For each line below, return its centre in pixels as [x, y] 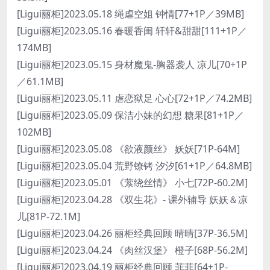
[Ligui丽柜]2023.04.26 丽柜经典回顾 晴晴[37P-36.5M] [132, 233]
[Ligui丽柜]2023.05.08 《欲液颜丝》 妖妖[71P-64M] [128, 149]
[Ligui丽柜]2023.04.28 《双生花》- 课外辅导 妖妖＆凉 [132, 199]
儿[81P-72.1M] [49, 216]
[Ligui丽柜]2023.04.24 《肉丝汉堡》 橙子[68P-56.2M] [132, 250]
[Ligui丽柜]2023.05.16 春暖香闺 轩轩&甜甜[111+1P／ [132, 31]
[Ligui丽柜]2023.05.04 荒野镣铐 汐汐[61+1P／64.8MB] [134, 166]
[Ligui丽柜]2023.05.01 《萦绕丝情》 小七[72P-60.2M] [132, 183]
